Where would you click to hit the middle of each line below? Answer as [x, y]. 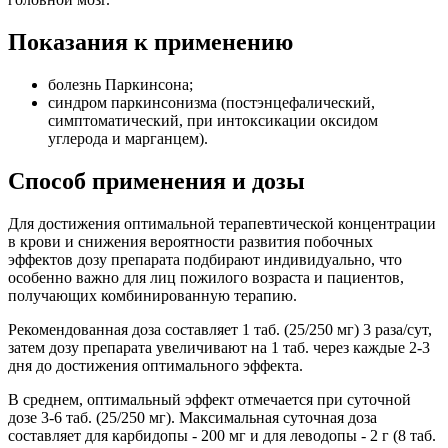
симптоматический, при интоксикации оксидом [213, 120]
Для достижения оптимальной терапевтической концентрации [222, 223]
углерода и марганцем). [128, 138]
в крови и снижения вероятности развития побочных [190, 241]
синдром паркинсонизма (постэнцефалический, [211, 102]
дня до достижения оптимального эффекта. [155, 365]
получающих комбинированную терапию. [152, 295]
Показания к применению [150, 42]
